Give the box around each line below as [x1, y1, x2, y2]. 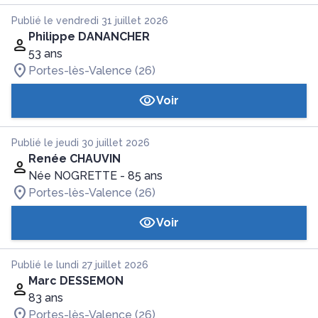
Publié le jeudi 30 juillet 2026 [11, 137, 150, 148]
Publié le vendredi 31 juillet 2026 [11, 15, 168, 26]
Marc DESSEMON [28, 274, 124, 287]
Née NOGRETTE [28, 169, 117, 182]
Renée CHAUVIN [28, 152, 121, 165]
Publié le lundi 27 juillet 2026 [11, 259, 148, 270]
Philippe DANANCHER [28, 30, 150, 43]
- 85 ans [120, 169, 163, 182]
